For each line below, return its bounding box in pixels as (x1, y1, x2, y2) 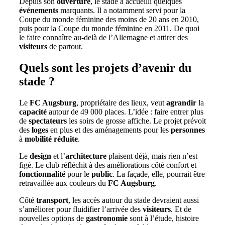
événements (19, 6, 58, 15)
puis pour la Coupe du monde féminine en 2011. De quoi (19, 24, 199, 33)
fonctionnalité (19, 170, 65, 179)
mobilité (25, 135, 52, 144)
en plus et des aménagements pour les (48, 126, 171, 135)
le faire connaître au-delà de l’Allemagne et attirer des (19, 33, 188, 42)
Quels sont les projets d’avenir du (19, 61, 191, 75)
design (30, 152, 51, 161)
